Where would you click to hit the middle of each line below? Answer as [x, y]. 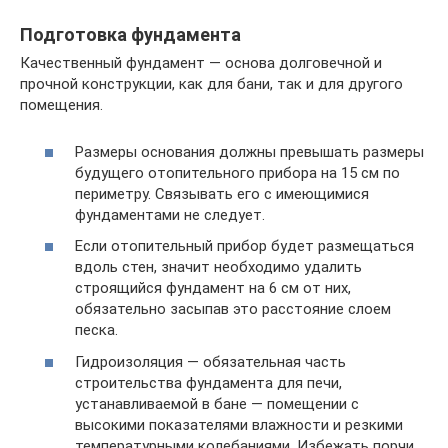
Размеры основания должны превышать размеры [249, 151]
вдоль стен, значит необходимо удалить [218, 267]
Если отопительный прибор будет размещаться [244, 246]
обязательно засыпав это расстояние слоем [233, 309]
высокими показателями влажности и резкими [239, 424]
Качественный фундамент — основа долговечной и [201, 63]
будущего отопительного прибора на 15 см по [237, 172]
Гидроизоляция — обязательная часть [210, 361]
